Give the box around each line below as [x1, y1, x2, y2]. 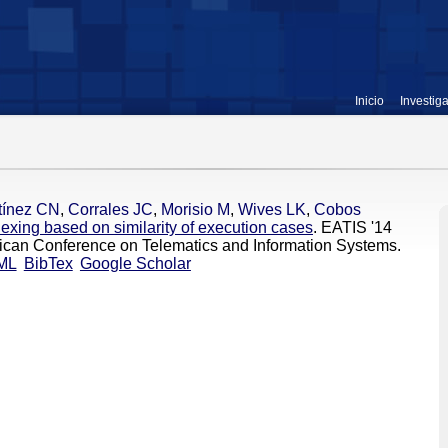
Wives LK [238, 201, 306, 218]
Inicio [355, 94, 384, 108]
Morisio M [161, 201, 230, 218]
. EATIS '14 [313, 219, 392, 236]
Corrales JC [68, 201, 153, 218]
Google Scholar [79, 255, 191, 272]
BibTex [23, 255, 73, 272]
